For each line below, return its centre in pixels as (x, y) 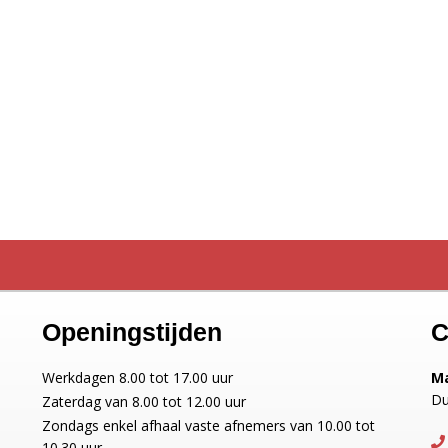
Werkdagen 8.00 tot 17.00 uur (138, 377)
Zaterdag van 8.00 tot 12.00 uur (144, 401)
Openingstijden (132, 332)
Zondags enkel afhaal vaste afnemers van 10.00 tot (209, 425)
